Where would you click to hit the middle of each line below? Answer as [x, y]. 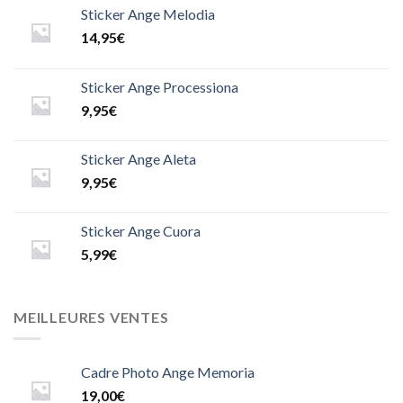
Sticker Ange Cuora [141, 230]
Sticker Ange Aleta [139, 158]
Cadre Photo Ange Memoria [168, 372]
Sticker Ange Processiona [160, 86]
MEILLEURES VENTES [91, 317]
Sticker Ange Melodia [148, 13]
